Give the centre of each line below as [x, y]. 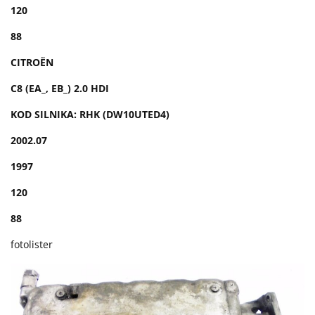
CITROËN [32, 62]
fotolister [32, 244]
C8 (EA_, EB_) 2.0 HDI [60, 88]
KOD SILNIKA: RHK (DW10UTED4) [90, 114]
